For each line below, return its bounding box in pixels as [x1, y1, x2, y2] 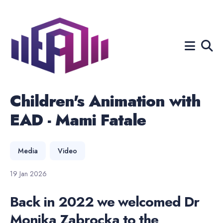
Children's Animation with [10, 90, 201, 112]
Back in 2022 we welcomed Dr [10, 192, 199, 212]
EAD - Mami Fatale [10, 109, 146, 131]
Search [10, 50, 37, 63]
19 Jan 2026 [10, 169, 47, 179]
